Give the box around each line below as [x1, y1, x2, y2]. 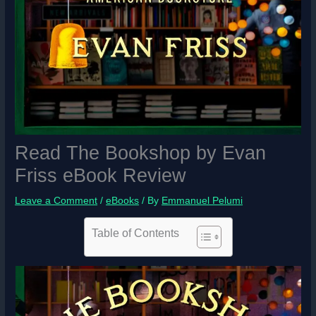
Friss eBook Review [15, 164, 187, 187]
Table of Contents [91, 226, 179, 239]
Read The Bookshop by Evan [15, 142, 267, 164]
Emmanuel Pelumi [162, 195, 243, 207]
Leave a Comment [15, 195, 98, 207]
